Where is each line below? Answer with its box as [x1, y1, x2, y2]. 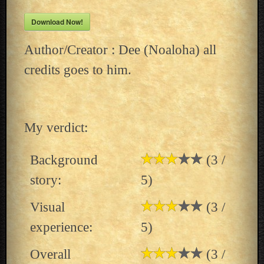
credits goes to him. [24, 62, 131, 77]
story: [29, 172, 61, 187]
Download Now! [31, 16, 83, 27]
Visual [29, 199, 65, 214]
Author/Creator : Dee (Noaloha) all [24, 42, 216, 57]
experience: [29, 219, 93, 235]
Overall [29, 246, 71, 262]
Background [29, 152, 98, 167]
